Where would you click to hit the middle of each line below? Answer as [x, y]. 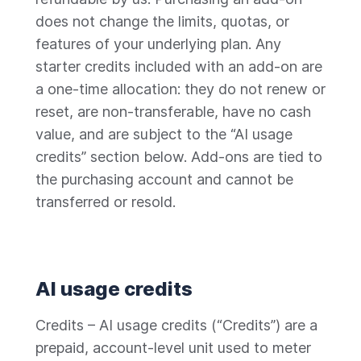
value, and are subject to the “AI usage [164, 134]
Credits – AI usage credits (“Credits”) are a [176, 325]
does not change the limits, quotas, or [162, 21]
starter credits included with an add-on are [179, 66]
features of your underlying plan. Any [158, 44]
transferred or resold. [106, 202]
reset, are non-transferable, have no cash [173, 112]
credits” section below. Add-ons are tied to [179, 157]
